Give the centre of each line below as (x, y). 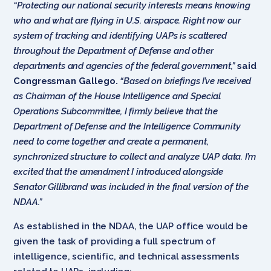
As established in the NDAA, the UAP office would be (131, 226)
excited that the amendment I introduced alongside (119, 171)
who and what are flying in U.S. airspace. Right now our (127, 20)
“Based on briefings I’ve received (184, 81)
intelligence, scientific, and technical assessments (126, 256)
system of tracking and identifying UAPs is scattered (120, 35)
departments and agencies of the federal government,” (126, 66)
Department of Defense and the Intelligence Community (127, 126)
